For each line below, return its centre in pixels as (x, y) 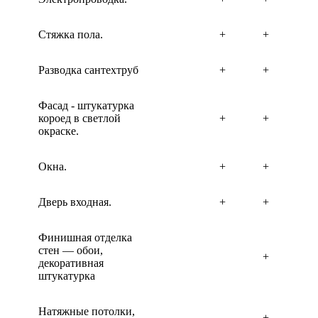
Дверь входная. (75, 202)
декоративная (71, 263)
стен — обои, (71, 250)
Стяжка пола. (71, 34)
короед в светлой (79, 118)
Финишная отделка (85, 237)
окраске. (59, 131)
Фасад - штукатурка (86, 105)
